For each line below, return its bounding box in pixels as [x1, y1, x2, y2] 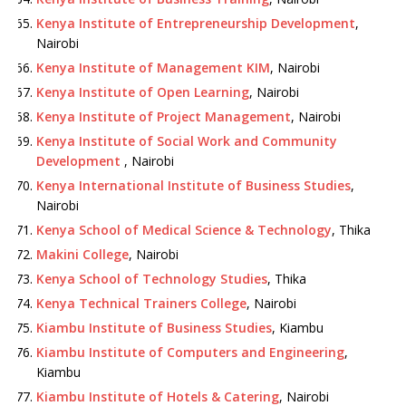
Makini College [36, 246, 129, 263]
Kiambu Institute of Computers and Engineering [36, 343, 344, 361]
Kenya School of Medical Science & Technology [36, 221, 332, 238]
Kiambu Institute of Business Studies [36, 319, 272, 336]
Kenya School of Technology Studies [36, 270, 267, 287]
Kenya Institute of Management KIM [36, 59, 270, 76]
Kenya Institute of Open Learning [36, 83, 249, 101]
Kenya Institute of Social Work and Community [36, 132, 337, 150]
